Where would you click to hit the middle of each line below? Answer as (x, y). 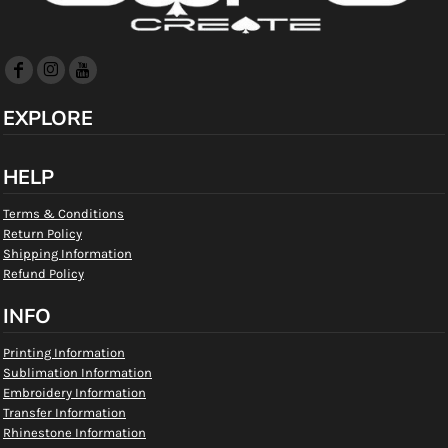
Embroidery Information (74, 393)
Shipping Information (67, 254)
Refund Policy (43, 274)
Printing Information (64, 353)
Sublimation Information (77, 373)
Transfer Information (64, 413)
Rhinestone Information (74, 433)
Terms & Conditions (63, 214)
